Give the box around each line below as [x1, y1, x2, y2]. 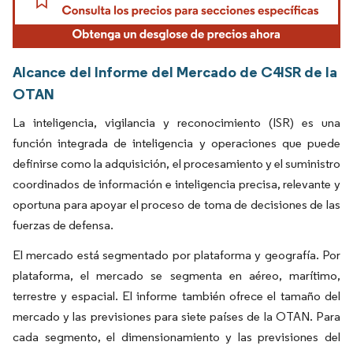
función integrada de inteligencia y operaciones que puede [13, 136, 340, 151]
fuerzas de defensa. [13, 217, 113, 233]
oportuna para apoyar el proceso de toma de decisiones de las [13, 197, 340, 213]
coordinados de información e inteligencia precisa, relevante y [13, 176, 340, 192]
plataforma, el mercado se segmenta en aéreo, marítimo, [13, 268, 340, 284]
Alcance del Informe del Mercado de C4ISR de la [13, 62, 337, 82]
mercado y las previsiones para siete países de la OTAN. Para [13, 309, 340, 325]
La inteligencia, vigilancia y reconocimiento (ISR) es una [13, 115, 340, 131]
